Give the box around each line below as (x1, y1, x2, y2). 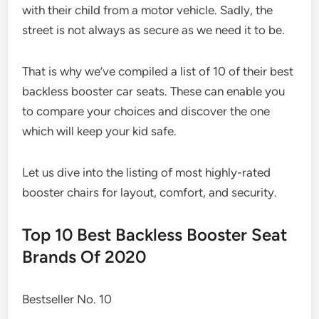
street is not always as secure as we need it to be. (22, 22, 286, 37)
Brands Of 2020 (22, 246, 147, 267)
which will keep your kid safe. (22, 123, 177, 138)
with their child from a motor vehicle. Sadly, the (22, 2, 273, 17)
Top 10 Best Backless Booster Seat (22, 224, 288, 245)
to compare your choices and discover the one (22, 103, 271, 118)
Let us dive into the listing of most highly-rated (22, 164, 271, 179)
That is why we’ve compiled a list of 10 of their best (22, 63, 294, 78)
